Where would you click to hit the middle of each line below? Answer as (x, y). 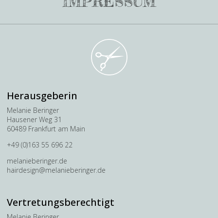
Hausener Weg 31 (34, 119)
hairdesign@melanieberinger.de (56, 170)
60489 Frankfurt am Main (46, 129)
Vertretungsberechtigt (61, 202)
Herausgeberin (42, 96)
